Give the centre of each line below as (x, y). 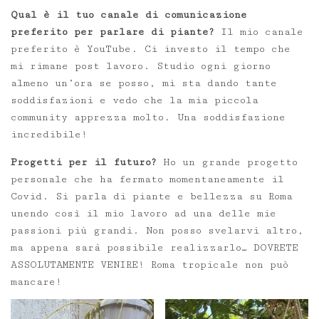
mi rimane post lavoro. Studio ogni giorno (141, 66)
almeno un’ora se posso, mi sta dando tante (144, 83)
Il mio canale (259, 32)
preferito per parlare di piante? (113, 32)
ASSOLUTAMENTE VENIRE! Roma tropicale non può (150, 265)
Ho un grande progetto (227, 162)
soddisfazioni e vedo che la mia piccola (135, 100)
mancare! (36, 282)
